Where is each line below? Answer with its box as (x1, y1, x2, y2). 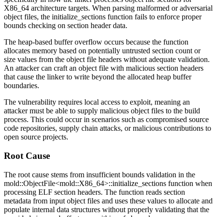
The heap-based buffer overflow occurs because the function (4, 38, 188, 46)
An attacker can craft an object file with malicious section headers (4, 64, 203, 73)
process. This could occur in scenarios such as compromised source (4, 115, 209, 124)
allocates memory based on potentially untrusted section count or (4, 46, 201, 55)
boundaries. (4, 81, 39, 90)
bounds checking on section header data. (4, 21, 127, 30)
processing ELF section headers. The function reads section (4, 187, 185, 196)
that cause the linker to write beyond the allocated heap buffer (4, 73, 191, 81)
